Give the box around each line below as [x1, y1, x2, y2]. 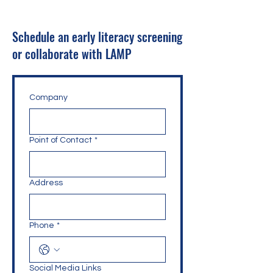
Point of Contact [29, 136, 92, 144]
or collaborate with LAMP [12, 44, 135, 63]
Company [29, 93, 68, 102]
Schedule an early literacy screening [12, 27, 182, 46]
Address [29, 179, 63, 187]
